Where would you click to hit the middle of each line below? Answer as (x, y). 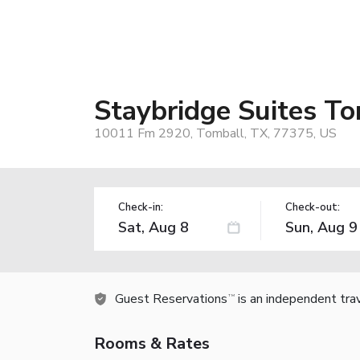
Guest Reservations (171, 299)
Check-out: (312, 207)
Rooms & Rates (152, 343)
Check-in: (141, 207)
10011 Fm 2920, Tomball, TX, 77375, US (215, 133)
